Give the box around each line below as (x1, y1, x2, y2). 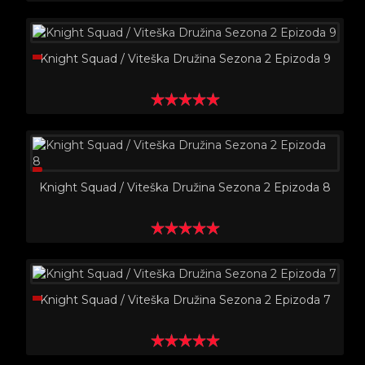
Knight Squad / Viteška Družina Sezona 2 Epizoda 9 (39, 51, 331, 66)
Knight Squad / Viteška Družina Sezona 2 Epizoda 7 (39, 292, 331, 307)
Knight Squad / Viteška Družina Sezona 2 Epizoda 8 (39, 180, 331, 195)
